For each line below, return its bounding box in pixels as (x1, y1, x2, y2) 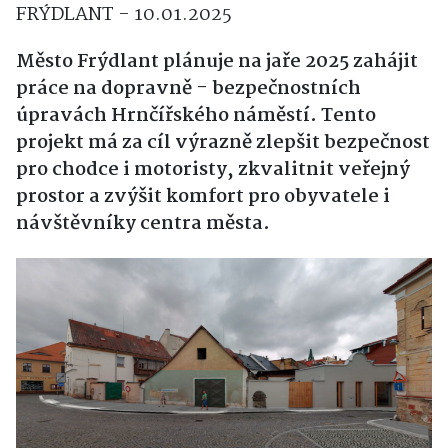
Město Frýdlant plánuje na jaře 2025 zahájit (16, 47, 418, 78)
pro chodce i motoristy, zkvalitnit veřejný (16, 155, 410, 186)
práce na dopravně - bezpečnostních (16, 74, 361, 105)
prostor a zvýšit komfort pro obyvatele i (16, 182, 390, 213)
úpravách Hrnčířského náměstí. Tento (16, 101, 376, 132)
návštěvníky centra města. (16, 209, 270, 240)
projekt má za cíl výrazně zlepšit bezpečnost (16, 128, 430, 159)
